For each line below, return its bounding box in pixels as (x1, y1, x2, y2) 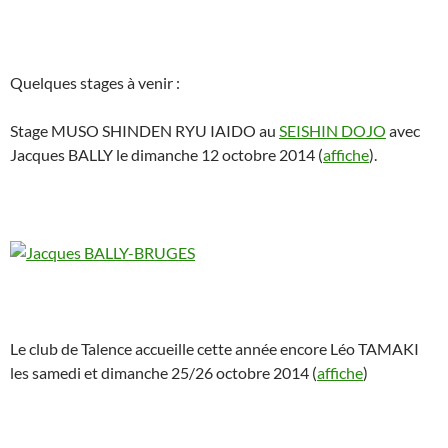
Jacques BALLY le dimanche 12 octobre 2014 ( (10, 145, 323, 165)
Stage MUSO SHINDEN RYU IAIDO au (10, 121, 279, 141)
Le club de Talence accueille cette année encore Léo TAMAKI (10, 339, 419, 359)
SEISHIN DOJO (279, 121, 386, 141)
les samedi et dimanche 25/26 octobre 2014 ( (10, 363, 317, 383)
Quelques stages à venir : (10, 73, 180, 93)
